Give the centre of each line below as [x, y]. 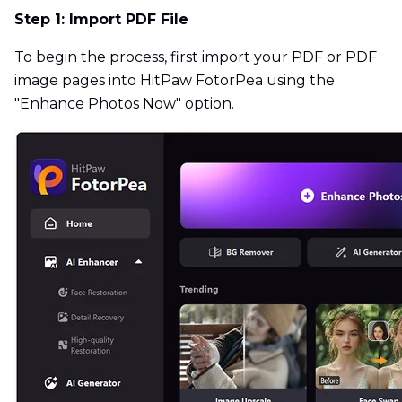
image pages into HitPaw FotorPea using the [175, 81]
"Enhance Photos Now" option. [124, 104]
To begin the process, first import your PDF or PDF [196, 57]
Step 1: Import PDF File [101, 20]
